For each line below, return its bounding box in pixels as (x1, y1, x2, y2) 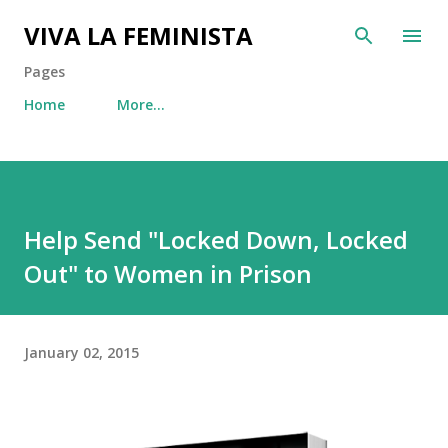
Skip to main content (154, 16, 294, 34)
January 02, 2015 (24, 342, 139, 362)
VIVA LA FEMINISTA (24, 19, 253, 52)
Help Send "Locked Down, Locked (24, 223, 408, 256)
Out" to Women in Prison (24, 257, 312, 290)
